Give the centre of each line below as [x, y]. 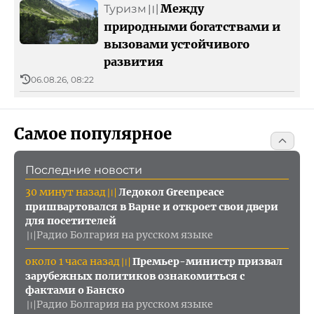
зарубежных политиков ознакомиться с [135, 276]
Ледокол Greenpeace [171, 192]
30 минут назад [66, 192]
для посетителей [71, 220]
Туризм [125, 8]
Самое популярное [93, 134]
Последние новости [84, 170]
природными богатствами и [192, 26]
